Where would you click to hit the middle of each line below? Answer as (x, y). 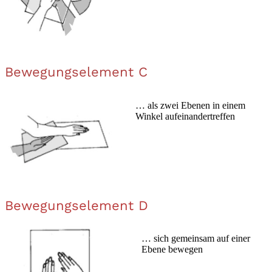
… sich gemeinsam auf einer (196, 239)
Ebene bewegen (172, 250)
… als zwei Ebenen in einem (190, 105)
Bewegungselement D (76, 205)
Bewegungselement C (76, 72)
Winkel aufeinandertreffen (185, 116)
